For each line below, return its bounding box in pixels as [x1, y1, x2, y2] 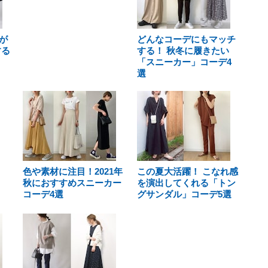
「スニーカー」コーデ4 [136, 57, 232, 67]
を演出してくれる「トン [136, 178, 236, 188]
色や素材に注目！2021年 [23, 166, 123, 176]
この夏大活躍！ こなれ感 [136, 166, 238, 176]
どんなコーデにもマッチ [136, 34, 236, 44]
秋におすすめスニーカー [23, 178, 121, 188]
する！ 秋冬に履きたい [136, 45, 229, 56]
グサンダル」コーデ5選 [136, 189, 232, 199]
